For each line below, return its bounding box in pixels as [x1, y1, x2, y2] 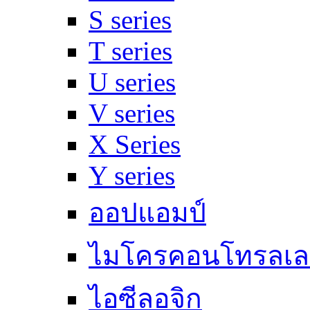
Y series [89, 161, 175, 191]
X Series [89, 129, 181, 160]
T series [89, 36, 172, 66]
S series [89, 5, 172, 35]
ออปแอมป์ [89, 198, 206, 228]
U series [89, 67, 176, 98]
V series [89, 98, 175, 129]
